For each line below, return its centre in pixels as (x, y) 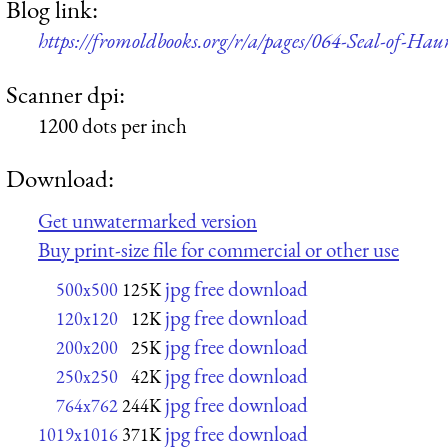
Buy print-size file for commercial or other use (218, 249)
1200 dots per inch (112, 125)
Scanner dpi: (65, 93)
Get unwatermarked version (147, 220)
